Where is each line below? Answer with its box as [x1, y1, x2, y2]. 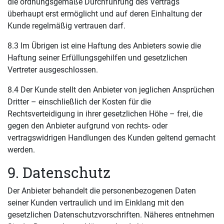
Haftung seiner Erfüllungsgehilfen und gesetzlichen [7, 53, 187, 62]
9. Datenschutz [7, 163, 110, 182]
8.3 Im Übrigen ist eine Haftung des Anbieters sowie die [7, 41, 201, 50]
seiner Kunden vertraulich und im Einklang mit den [7, 198, 184, 207]
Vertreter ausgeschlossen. [7, 65, 98, 74]
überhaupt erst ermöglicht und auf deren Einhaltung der [7, 9, 202, 18]
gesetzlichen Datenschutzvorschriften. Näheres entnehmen [7, 210, 214, 219]
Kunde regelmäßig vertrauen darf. [7, 21, 125, 30]
